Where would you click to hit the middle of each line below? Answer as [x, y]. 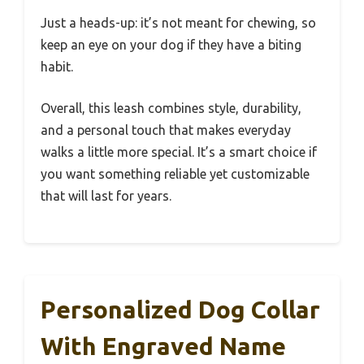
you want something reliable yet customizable [175, 174]
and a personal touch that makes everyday [166, 130]
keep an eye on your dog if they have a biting [171, 45]
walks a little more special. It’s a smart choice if [179, 152]
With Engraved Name [163, 347]
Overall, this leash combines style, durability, [171, 108]
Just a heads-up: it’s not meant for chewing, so [178, 23]
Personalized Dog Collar [180, 310]
